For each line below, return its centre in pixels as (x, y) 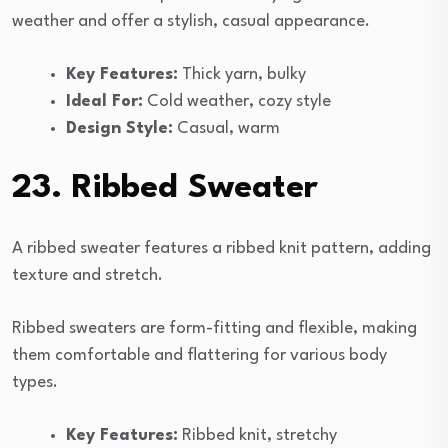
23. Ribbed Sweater (165, 188)
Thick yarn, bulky (242, 74)
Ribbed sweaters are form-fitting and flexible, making (214, 328)
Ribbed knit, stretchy (257, 435)
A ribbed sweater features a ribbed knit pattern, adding (221, 248)
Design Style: (119, 128)
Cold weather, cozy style (237, 101)
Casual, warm (226, 128)
